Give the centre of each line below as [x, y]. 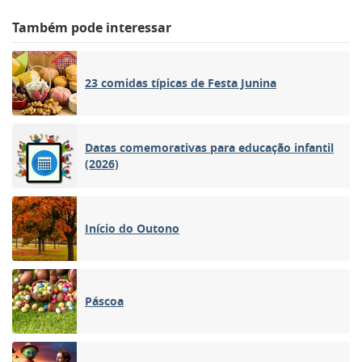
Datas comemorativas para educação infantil [209, 147]
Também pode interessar [92, 27]
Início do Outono [132, 228]
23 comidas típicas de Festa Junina [181, 82]
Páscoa [104, 301]
